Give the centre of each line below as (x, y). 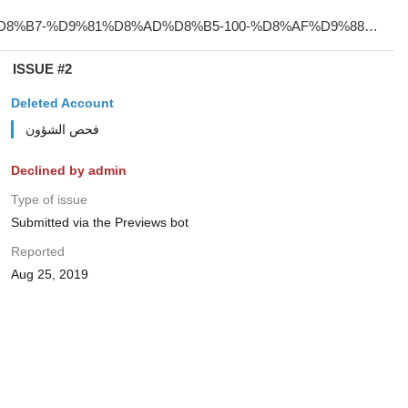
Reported (37, 251)
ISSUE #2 (42, 69)
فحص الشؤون (62, 129)
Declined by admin (68, 170)
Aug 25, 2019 (49, 274)
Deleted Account (62, 103)
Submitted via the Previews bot (99, 222)
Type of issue (49, 199)
